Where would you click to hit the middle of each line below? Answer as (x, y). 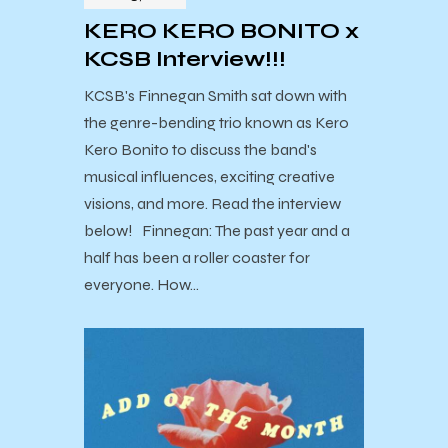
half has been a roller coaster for (197, 257)
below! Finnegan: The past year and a (217, 230)
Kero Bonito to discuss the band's (200, 149)
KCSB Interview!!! (185, 59)
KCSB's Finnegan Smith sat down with (215, 95)
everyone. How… (141, 284)
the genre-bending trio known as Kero (216, 122)
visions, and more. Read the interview (212, 203)
